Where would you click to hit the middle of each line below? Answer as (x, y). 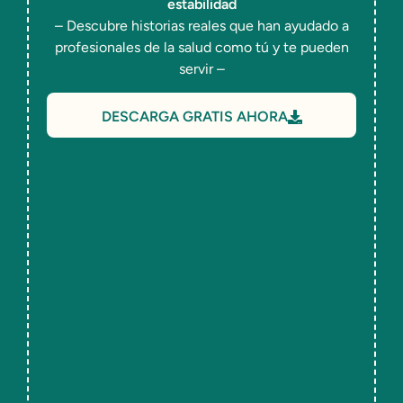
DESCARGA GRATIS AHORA (194, 117)
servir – (201, 69)
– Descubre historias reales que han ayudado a (201, 26)
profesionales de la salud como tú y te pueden (201, 48)
